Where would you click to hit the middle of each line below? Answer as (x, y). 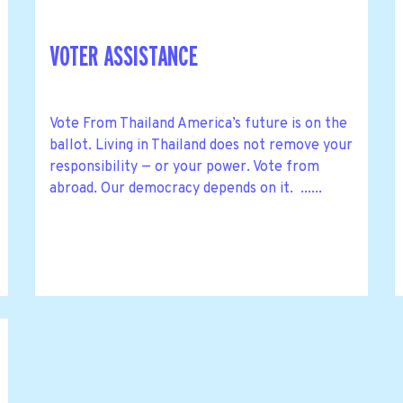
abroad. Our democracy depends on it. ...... (185, 188)
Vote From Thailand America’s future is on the (198, 124)
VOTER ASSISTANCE (123, 57)
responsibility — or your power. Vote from (184, 167)
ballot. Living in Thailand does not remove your (201, 145)
